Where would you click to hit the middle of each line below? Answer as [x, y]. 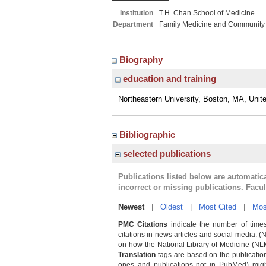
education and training [168, 79]
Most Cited [218, 207]
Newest [131, 207]
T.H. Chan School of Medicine [207, 13]
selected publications [166, 153]
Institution [137, 13]
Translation [137, 255]
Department [133, 24]
